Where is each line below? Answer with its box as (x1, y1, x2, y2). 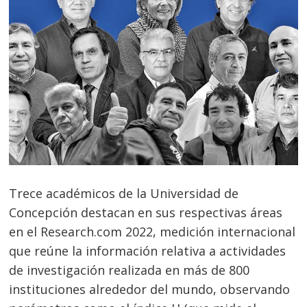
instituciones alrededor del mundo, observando (9, 281, 291, 298)
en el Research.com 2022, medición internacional (9, 223, 296, 241)
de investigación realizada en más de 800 (9, 262, 250, 279)
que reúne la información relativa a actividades (9, 243, 286, 260)
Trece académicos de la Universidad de (9, 185, 239, 202)
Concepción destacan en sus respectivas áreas (9, 204, 283, 221)
